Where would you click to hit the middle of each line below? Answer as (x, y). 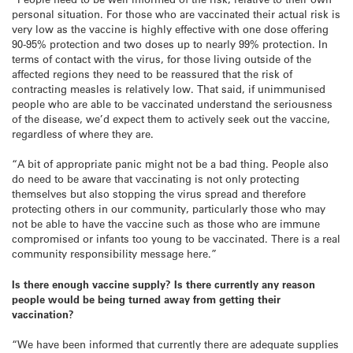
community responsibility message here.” (114, 254)
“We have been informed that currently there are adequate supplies (175, 344)
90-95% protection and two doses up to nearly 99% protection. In (170, 44)
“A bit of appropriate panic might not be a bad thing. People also (170, 164)
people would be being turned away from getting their (146, 299)
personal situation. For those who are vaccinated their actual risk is (176, 14)
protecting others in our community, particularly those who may (169, 209)
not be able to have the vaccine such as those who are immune (166, 224)
